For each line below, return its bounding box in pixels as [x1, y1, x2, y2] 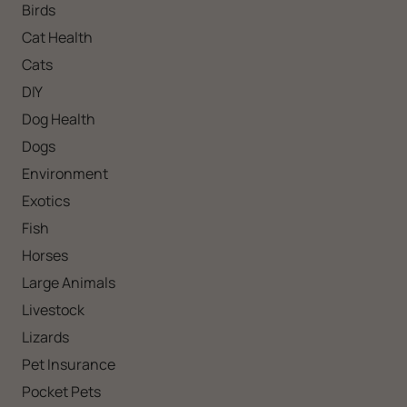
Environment [22, 163, 108, 184]
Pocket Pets [22, 381, 101, 402]
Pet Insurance [22, 353, 115, 374]
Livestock [22, 299, 84, 320]
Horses [22, 244, 68, 265]
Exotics [22, 190, 70, 211]
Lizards [22, 326, 69, 347]
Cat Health [22, 26, 93, 47]
